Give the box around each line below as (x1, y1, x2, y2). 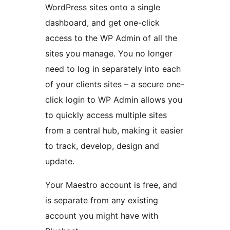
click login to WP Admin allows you (45, 94, 182, 105)
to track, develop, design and (45, 141, 159, 151)
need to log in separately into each (45, 64, 181, 74)
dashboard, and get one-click (45, 17, 160, 28)
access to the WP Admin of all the (45, 33, 177, 44)
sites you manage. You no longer (45, 48, 172, 59)
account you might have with (45, 210, 158, 221)
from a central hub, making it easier (45, 125, 183, 136)
